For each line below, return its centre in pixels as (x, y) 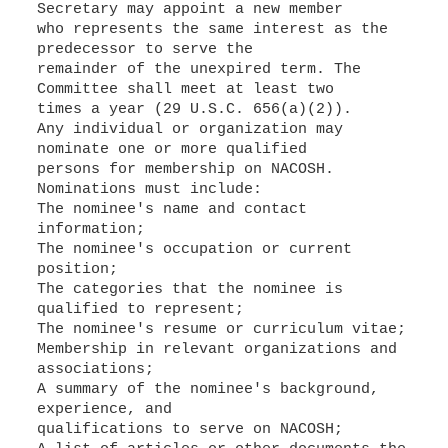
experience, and (104, 409)
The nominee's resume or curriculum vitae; (221, 329)
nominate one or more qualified (171, 149)
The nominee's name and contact (171, 209)
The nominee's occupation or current (194, 249)
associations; (95, 369)
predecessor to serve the (144, 49)
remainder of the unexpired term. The (198, 69)
